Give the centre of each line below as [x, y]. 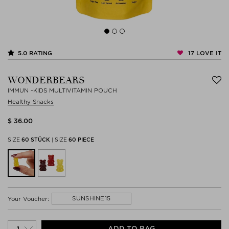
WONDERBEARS [48, 81]
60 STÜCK [37, 140]
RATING [40, 53]
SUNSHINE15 [91, 198]
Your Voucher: [28, 199]
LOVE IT [208, 53]
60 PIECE [81, 140]
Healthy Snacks [31, 102]
